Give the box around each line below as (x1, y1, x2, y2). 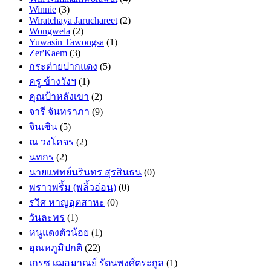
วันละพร (29, 212, 65, 223)
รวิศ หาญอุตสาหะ (29, 197, 105, 207)
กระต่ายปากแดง (29, 60, 97, 71)
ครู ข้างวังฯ (29, 76, 76, 87)
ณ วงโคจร (29, 136, 74, 147)
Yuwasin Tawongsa (29, 36, 104, 47)
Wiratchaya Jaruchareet (29, 15, 117, 25)
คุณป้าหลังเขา (29, 91, 89, 102)
